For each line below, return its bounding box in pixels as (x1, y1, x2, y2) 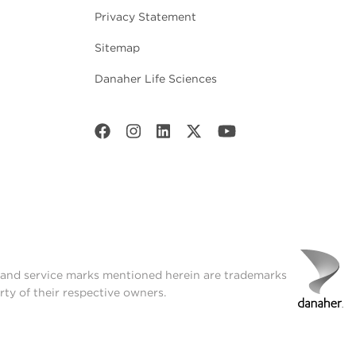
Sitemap (95, 41, 140, 54)
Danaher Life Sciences (95, 72, 217, 85)
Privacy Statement (95, 10, 196, 23)
